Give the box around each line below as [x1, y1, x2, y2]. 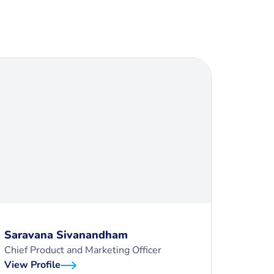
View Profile [4, 258, 61, 272]
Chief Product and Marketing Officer [4, 243, 161, 257]
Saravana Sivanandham [4, 228, 128, 242]
